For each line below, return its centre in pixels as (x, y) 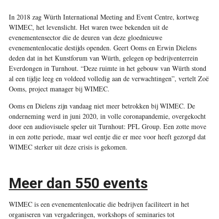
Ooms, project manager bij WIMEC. (59, 88)
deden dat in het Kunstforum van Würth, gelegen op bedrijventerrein (103, 58)
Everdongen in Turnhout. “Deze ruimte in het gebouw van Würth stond (107, 68)
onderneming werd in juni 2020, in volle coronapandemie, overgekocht (107, 116)
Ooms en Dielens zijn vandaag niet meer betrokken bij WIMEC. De (102, 106)
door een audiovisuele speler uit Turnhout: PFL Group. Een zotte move (107, 126)
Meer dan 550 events (78, 183)
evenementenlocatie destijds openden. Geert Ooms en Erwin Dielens (102, 47)
